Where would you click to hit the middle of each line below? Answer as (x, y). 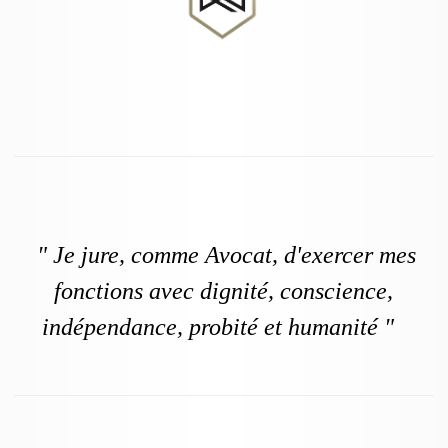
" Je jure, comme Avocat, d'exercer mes (224, 255)
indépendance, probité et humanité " (223, 327)
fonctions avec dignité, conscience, (224, 291)
